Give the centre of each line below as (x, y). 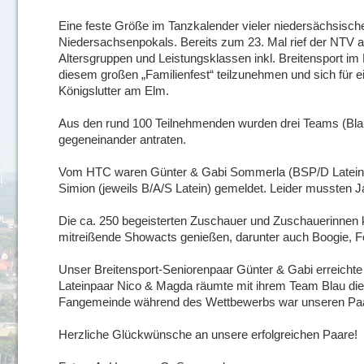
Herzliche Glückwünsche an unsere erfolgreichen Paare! (208, 334)
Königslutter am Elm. (114, 91)
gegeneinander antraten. (122, 139)
